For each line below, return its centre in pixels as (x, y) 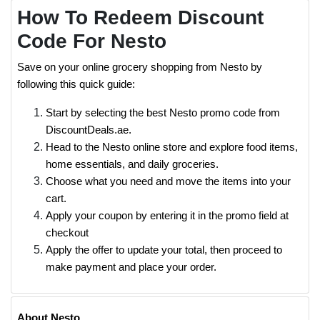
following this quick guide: (76, 84)
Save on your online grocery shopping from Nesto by (140, 67)
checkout (67, 232)
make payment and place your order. (131, 267)
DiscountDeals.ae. (89, 130)
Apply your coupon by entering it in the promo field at (167, 215)
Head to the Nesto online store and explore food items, (172, 147)
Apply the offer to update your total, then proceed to (164, 250)
